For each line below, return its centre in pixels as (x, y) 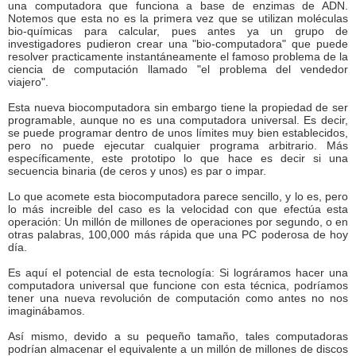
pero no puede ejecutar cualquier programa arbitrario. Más (178, 145)
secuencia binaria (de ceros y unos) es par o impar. (137, 171)
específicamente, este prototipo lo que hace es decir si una (178, 158)
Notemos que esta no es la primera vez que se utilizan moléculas (178, 18)
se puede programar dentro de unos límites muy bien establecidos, (178, 133)
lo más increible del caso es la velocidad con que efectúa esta (178, 209)
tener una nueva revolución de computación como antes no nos (178, 298)
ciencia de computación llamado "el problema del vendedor (178, 69)
